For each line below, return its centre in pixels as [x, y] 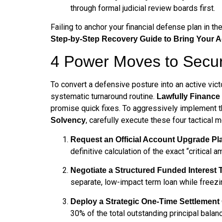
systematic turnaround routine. [104, 97]
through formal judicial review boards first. [143, 8]
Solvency [68, 120]
